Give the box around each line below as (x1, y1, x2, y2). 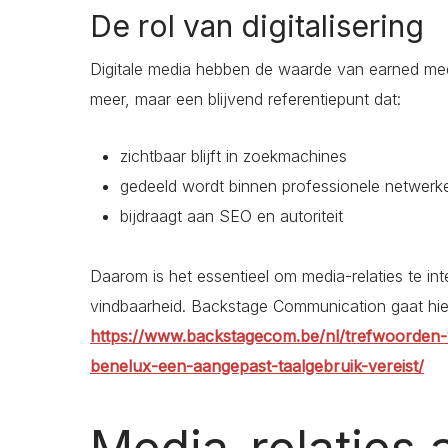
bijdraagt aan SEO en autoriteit (120, 206, 343, 227)
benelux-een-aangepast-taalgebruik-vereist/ (90, 356, 424, 377)
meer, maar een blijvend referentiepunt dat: (90, 89, 401, 110)
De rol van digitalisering (90, 8, 424, 45)
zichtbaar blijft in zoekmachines (120, 146, 347, 167)
